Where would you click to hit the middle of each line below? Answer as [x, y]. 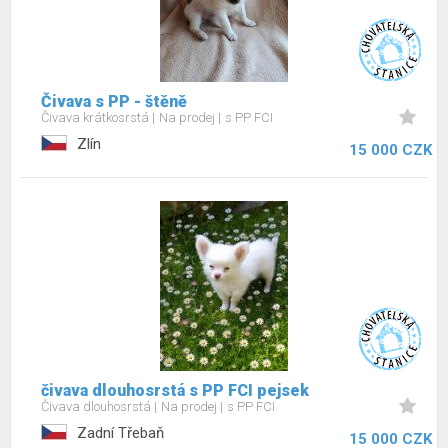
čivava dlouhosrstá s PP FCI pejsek [175, 390]
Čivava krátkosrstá [96, 117]
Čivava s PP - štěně [114, 101]
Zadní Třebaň [120, 433]
